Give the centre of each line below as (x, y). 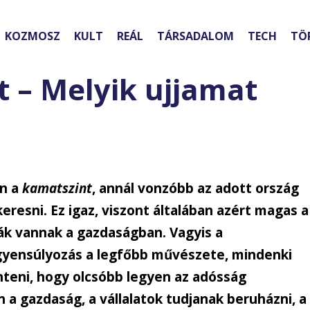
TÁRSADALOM (195, 36)
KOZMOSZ (33, 36)
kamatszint (57, 189)
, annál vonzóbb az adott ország (196, 189)
